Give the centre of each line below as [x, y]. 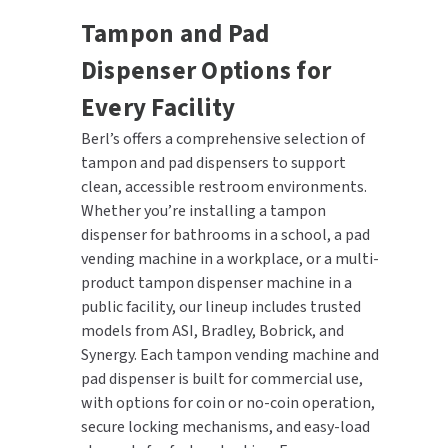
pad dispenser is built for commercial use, [221, 378]
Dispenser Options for [206, 70]
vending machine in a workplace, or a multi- [229, 258]
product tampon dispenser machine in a [216, 282]
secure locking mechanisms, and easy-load [225, 426]
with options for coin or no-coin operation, [227, 402]
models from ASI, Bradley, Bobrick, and [212, 330]
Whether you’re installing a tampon [203, 210]
